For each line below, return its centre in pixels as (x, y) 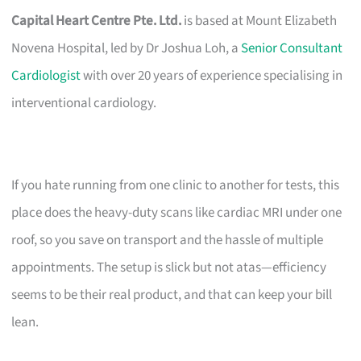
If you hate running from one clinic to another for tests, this (176, 185)
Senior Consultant (292, 48)
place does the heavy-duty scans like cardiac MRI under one (177, 212)
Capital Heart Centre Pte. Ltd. (97, 21)
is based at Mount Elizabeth (259, 21)
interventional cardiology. (84, 103)
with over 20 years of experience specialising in (212, 75)
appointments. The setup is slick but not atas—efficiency (169, 267)
